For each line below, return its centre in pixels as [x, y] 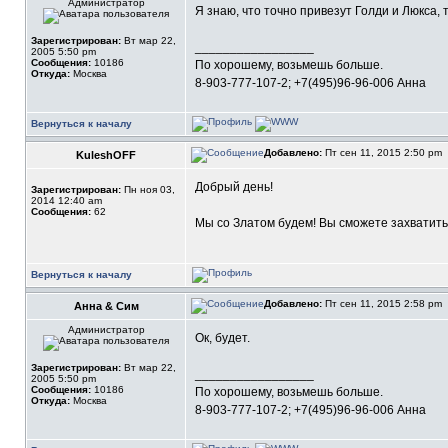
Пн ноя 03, [148, 189]
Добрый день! [234, 187]
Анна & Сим [106, 306]
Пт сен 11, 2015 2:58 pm [383, 303]
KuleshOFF [106, 155]
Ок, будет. [222, 338]
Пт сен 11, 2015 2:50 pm [383, 152]
